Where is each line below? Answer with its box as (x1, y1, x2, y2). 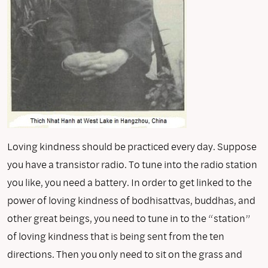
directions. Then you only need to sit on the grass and (7, 246, 242, 261)
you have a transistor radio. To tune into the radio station (7, 157, 257, 171)
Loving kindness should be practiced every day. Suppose (7, 139, 257, 153)
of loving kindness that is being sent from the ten (7, 229, 224, 243)
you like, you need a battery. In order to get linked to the (7, 175, 252, 189)
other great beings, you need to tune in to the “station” (7, 211, 251, 225)
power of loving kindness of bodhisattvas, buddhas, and (7, 193, 255, 207)
